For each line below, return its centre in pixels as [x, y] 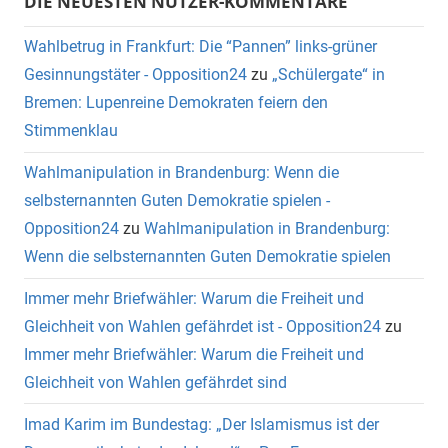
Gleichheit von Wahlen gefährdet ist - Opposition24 [202, 326]
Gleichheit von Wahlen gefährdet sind [155, 382]
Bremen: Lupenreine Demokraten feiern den [176, 103]
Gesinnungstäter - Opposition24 [135, 75]
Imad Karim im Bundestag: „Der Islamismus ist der [201, 424]
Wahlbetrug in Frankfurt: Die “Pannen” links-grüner [200, 47]
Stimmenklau [71, 131]
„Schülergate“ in [328, 75]
